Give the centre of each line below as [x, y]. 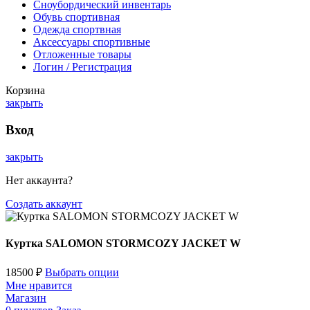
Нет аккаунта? [39, 180]
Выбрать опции [82, 273]
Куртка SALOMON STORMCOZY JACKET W [123, 243]
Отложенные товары [82, 55]
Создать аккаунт [44, 203]
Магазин [26, 298]
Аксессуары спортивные [92, 42]
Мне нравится [39, 286]
